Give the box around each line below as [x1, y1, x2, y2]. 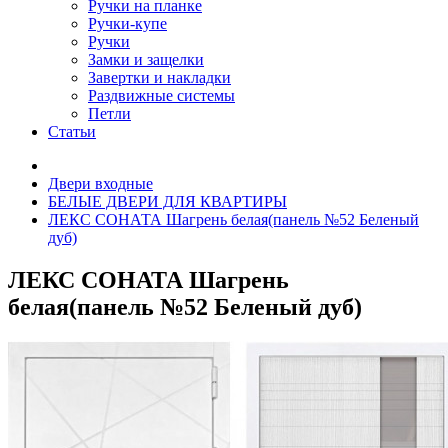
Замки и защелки [88, 51, 204, 68]
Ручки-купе [88, 15, 167, 32]
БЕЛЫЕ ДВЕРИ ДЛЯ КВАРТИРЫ [48, 193, 287, 210]
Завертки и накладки [88, 69, 231, 86]
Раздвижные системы [88, 87, 235, 104]
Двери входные [48, 175, 153, 192]
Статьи [48, 123, 96, 140]
